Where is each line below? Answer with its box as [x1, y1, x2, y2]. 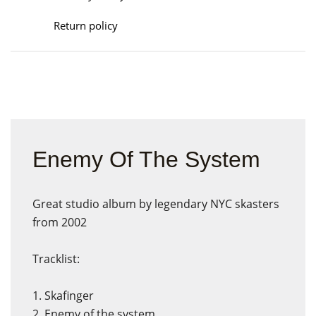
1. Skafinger [32, 288, 94, 303]
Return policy [54, 18, 118, 32]
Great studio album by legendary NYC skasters [32, 196, 279, 212]
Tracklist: [32, 251, 80, 267]
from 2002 [32, 214, 87, 230]
